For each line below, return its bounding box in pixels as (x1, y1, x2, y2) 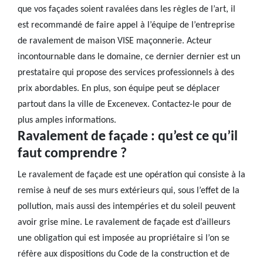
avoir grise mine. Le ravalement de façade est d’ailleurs (18, 218, 230, 227)
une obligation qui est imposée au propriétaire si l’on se (18, 234, 230, 243)
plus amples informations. (18, 116, 116, 125)
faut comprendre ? (18, 147, 127, 161)
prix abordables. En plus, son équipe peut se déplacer (18, 84, 220, 93)
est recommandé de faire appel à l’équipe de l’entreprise (18, 21, 235, 30)
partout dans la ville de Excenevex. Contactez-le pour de (18, 100, 231, 109)
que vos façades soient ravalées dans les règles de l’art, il (18, 5, 235, 14)
